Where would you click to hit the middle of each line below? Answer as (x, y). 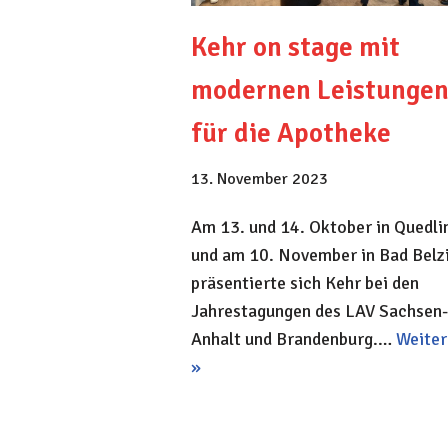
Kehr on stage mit (295, 47)
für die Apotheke (291, 133)
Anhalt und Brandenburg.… (293, 338)
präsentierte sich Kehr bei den (305, 282)
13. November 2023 (259, 178)
